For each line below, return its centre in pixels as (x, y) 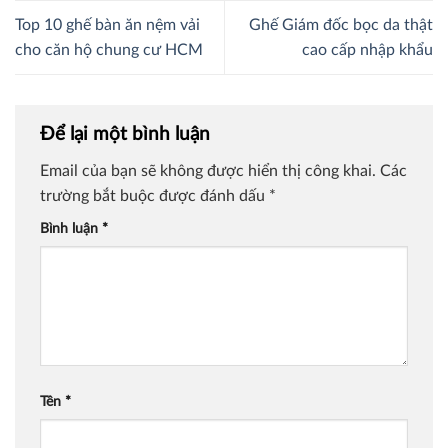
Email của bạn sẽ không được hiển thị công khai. (208, 171)
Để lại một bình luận (127, 134)
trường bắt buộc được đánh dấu (154, 196)
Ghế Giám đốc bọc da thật (341, 24)
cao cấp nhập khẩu (367, 49)
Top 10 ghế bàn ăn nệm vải (107, 24)
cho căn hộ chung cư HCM (109, 49)
